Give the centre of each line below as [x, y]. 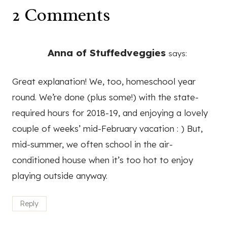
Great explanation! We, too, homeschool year [104, 81]
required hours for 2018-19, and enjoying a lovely [110, 112]
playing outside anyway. [60, 175]
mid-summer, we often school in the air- [92, 144]
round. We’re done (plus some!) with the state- [105, 97]
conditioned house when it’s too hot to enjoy [103, 160]
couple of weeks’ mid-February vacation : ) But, [107, 128]
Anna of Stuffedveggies [107, 52]
